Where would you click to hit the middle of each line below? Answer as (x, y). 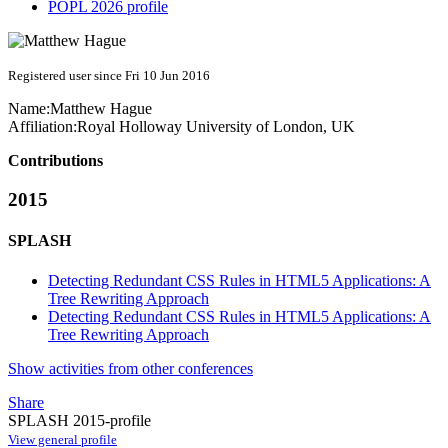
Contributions (55, 161)
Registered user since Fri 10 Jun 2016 (109, 76)
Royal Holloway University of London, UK (216, 127)
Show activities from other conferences (130, 368)
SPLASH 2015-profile (79, 420)
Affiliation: (42, 127)
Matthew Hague (101, 109)
